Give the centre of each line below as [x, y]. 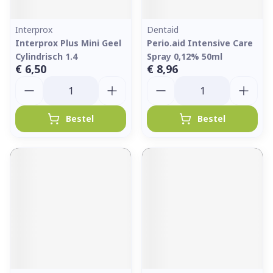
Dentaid [163, 30]
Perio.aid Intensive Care [200, 43]
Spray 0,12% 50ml [185, 56]
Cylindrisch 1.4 [46, 56]
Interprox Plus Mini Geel [68, 43]
